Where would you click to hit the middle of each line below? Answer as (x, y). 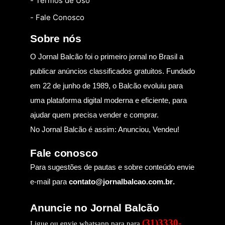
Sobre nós (56, 38)
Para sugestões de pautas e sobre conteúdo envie (112, 167)
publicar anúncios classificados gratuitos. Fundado (113, 71)
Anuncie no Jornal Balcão (95, 207)
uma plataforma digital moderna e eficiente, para (108, 100)
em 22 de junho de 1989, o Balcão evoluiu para (106, 85)
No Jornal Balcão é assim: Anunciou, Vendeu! (105, 129)
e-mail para (49, 181)
